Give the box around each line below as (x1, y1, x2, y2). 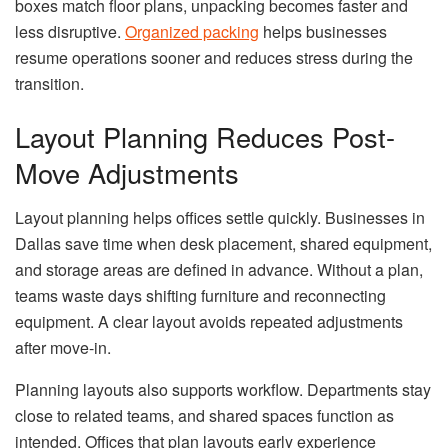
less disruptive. (15, 19, 125, 43)
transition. (15, 71, 84, 95)
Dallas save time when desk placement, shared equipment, (15, 231, 432, 255)
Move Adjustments (15, 153, 239, 193)
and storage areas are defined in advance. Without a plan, (15, 257, 423, 281)
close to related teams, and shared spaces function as (15, 403, 394, 427)
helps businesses (259, 19, 387, 43)
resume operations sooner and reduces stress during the (15, 45, 413, 69)
